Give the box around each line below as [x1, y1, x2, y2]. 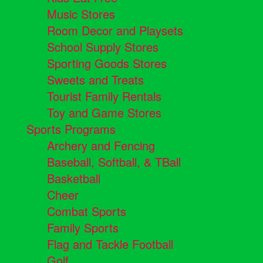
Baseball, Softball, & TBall [47, 153, 181, 171]
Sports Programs [26, 120, 116, 138]
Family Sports [47, 219, 119, 237]
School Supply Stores [47, 38, 159, 56]
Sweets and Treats [47, 71, 144, 89]
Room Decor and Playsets [47, 22, 183, 39]
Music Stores [47, 5, 115, 23]
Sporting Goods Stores [47, 55, 167, 72]
